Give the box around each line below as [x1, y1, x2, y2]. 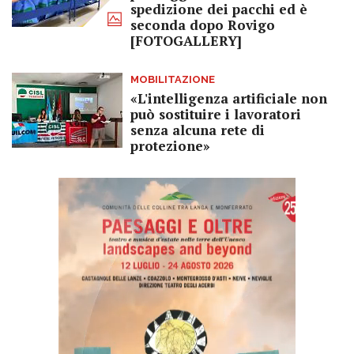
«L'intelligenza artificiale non [130, 89, 327, 108]
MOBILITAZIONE [130, 73, 215, 86]
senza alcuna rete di [130, 121, 265, 140]
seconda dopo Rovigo [130, 16, 275, 35]
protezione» [130, 137, 210, 156]
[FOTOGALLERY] [130, 32, 242, 51]
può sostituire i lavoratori [130, 105, 301, 124]
